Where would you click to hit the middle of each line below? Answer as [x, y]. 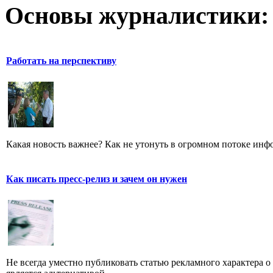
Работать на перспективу [61, 61]
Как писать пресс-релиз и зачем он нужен [97, 179]
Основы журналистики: [137, 16]
